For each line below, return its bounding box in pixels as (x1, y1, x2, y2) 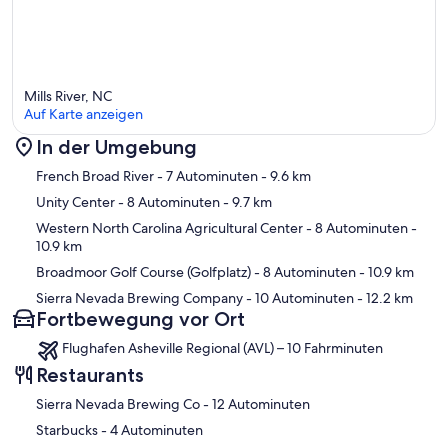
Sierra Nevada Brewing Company (36, 289, 243, 308)
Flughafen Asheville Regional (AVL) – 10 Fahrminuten (62, 339, 383, 358)
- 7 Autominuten (154, 167, 258, 186)
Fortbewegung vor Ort (36, 307, 245, 332)
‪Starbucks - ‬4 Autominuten (110, 421, 203, 440)
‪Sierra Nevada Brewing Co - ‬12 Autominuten (212, 395, 310, 414)
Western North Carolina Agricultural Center (36, 219, 303, 238)
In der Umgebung (36, 135, 197, 160)
